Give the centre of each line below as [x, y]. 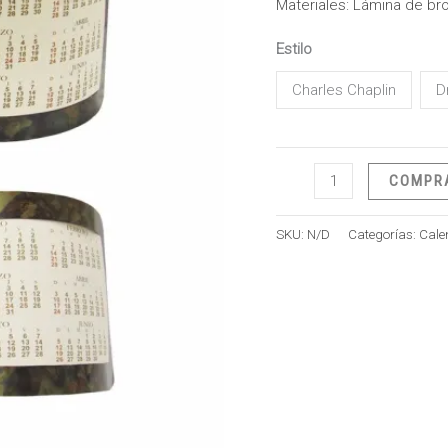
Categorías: [383, 234]
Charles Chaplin [344, 90]
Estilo [294, 48]
